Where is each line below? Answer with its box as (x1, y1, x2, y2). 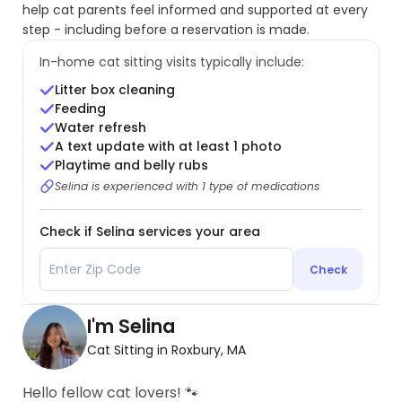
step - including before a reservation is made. (22, 20, 310, 39)
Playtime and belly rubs (55, 156, 209, 175)
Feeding (55, 100, 107, 118)
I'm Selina (87, 313, 176, 340)
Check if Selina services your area (39, 223, 260, 241)
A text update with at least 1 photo (55, 137, 283, 156)
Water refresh (55, 118, 147, 137)
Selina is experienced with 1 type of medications (55, 179, 320, 195)
